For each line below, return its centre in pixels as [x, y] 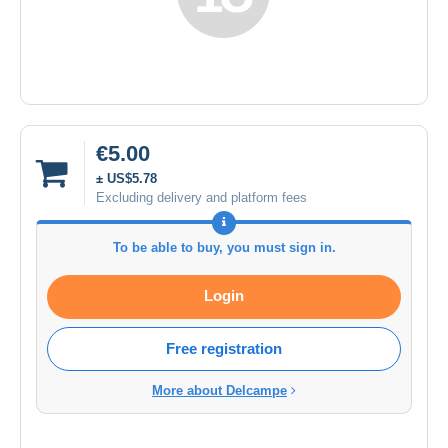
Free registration [224, 348]
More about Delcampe [219, 390]
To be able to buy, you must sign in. [224, 247]
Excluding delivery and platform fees [201, 197]
